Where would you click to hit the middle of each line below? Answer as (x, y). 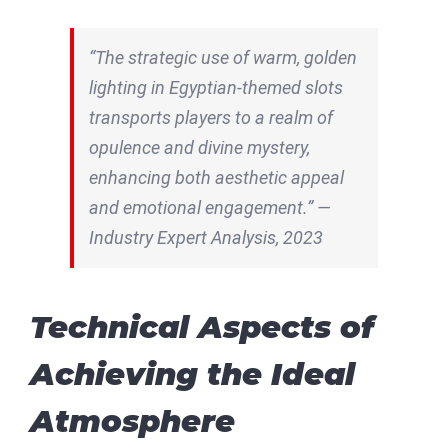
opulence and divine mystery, (199, 147)
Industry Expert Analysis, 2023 (206, 237)
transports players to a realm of (211, 117)
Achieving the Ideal (192, 373)
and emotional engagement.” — (210, 207)
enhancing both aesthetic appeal (216, 177)
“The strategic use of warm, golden (223, 57)
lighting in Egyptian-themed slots (216, 87)
